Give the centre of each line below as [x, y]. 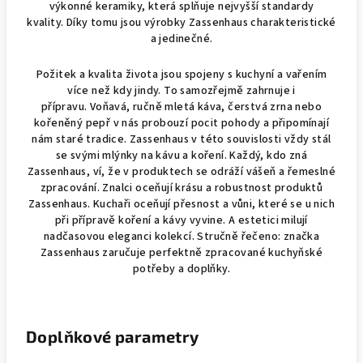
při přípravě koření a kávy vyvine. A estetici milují [181, 220]
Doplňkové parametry [113, 336]
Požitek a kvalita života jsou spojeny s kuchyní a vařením [181, 75]
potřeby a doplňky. [181, 269]
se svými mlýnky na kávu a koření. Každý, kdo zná [181, 156]
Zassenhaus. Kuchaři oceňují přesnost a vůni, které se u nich [181, 204]
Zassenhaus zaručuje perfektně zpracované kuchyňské [181, 253]
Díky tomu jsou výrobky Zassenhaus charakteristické [201, 23]
